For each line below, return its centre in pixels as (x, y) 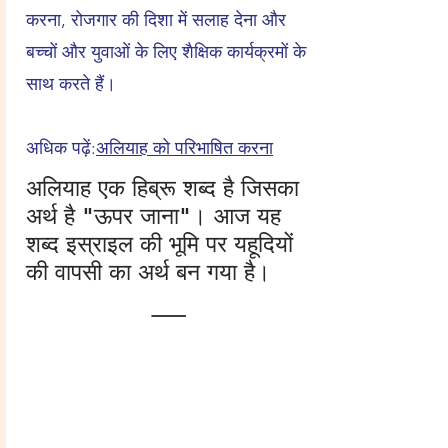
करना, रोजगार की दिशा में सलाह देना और (156, 20)
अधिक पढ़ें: (61, 148)
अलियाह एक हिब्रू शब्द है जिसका (162, 188)
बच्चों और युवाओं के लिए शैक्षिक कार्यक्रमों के (166, 52)
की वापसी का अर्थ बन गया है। (148, 272)
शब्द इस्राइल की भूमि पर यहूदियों (159, 244)
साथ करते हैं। (71, 84)
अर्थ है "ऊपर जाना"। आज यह (153, 216)
